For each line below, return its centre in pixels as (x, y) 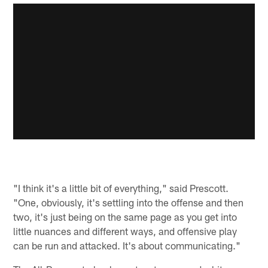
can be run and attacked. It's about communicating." (127, 245)
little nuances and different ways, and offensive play (125, 231)
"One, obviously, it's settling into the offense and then (129, 202)
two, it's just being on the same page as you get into (125, 216)
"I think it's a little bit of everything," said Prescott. (121, 188)
